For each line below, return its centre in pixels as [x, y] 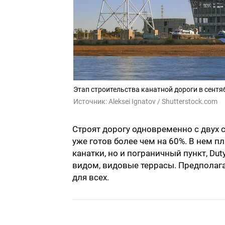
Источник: [91, 102]
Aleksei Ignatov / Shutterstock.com [163, 102]
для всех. [91, 178]
